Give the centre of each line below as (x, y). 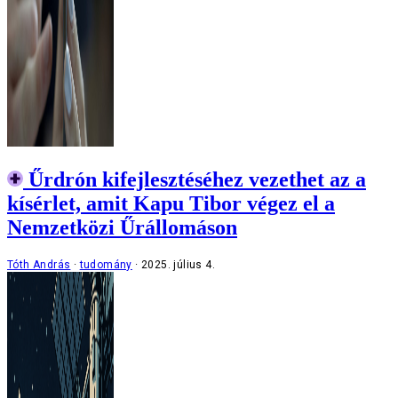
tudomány (106, 265)
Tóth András (39, 265)
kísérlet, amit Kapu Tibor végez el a (171, 204)
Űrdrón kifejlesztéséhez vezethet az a (197, 180)
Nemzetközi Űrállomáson (122, 228)
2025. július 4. (179, 265)
